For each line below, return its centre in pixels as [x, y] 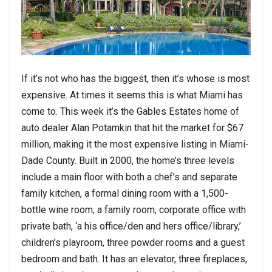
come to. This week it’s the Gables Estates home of [130, 111]
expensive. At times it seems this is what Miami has [132, 95]
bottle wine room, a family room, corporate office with [134, 209]
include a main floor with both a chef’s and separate [129, 177]
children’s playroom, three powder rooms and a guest [133, 242]
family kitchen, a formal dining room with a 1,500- [125, 193]
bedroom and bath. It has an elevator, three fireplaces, [134, 259]
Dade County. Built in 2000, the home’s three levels [128, 160]
